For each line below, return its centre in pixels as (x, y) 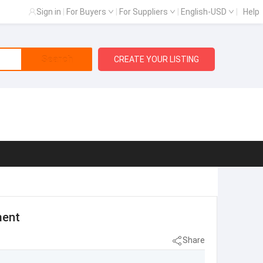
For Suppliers (144, 12)
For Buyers (87, 12)
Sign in (49, 12)
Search (57, 59)
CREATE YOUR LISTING (157, 59)
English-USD (205, 12)
